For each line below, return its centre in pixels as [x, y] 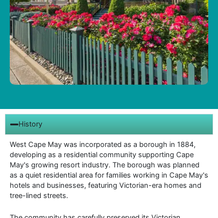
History [30, 124]
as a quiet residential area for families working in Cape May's [109, 175]
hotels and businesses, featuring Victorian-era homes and [106, 186]
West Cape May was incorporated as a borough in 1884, [103, 145]
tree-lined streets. [39, 196]
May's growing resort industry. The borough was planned [105, 165]
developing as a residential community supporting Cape [102, 155]
